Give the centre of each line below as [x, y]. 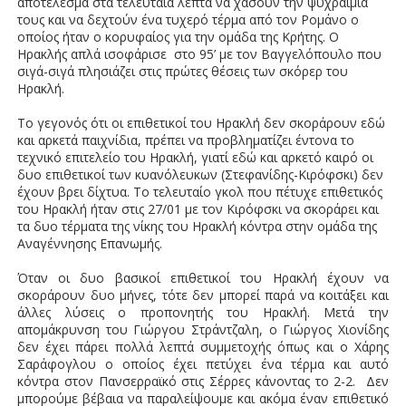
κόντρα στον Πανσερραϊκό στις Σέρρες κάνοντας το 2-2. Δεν [203, 382]
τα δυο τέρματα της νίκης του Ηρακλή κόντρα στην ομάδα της [197, 227]
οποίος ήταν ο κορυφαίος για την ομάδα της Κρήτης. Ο [178, 37]
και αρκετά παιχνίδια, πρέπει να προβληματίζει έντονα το [185, 140]
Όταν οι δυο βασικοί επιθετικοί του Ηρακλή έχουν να [203, 278]
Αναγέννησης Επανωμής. [89, 244]
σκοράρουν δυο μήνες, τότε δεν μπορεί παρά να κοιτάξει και [203, 295]
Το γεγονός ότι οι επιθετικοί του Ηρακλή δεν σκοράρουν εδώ [201, 123]
